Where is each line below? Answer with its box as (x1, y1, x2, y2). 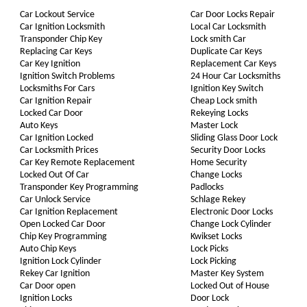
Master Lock (190, 121, 238, 131)
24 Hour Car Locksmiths (190, 71, 280, 82)
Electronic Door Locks (190, 207, 273, 217)
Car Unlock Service (19, 195, 90, 205)
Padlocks (190, 182, 223, 193)
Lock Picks (190, 244, 228, 254)
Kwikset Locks (190, 232, 242, 242)
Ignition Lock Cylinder (19, 256, 101, 267)
